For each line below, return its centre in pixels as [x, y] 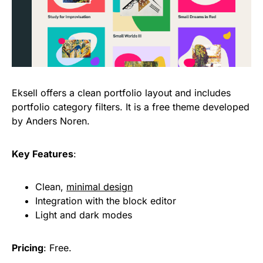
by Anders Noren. [51, 121]
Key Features [43, 154]
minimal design [100, 187]
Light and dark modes [84, 215]
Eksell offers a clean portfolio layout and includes [121, 93]
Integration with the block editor [106, 201]
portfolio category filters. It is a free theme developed [131, 107]
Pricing [28, 248]
